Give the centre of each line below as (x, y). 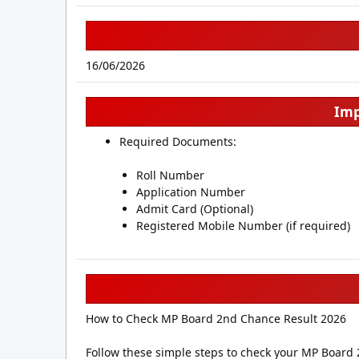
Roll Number (170, 175)
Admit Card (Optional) (195, 209)
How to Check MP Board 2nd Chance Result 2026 (216, 319)
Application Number (191, 192)
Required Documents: (178, 141)
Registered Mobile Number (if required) (243, 226)
